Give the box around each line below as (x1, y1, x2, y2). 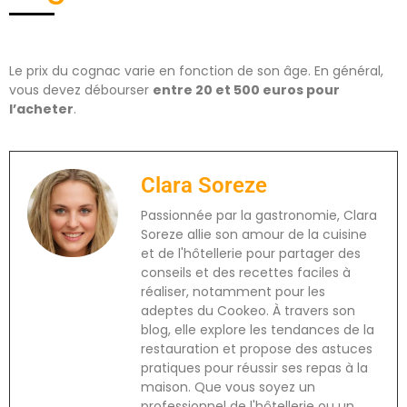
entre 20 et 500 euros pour (153, 81, 340, 100)
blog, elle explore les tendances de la (141, 320, 374, 339)
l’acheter (9, 100, 74, 119)
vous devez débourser (9, 81, 153, 100)
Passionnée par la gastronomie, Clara (141, 205, 377, 224)
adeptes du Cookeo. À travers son (141, 301, 355, 320)
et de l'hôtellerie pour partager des (141, 243, 361, 263)
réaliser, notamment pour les (141, 282, 325, 301)
